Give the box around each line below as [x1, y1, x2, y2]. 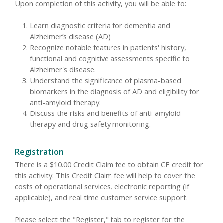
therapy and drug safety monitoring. [30, 119, 151, 129]
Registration [15, 146, 64, 158]
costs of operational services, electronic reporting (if [15, 181, 189, 192]
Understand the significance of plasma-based [30, 75, 181, 86]
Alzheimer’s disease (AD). [30, 31, 112, 42]
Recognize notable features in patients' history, [30, 42, 186, 53]
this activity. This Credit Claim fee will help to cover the [15, 170, 195, 181]
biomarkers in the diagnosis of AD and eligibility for [30, 86, 199, 97]
